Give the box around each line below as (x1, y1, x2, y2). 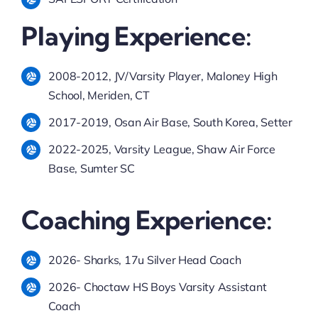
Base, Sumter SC (48, 161, 135, 176)
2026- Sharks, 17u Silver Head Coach (48, 252, 241, 267)
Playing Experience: (21, 19, 252, 52)
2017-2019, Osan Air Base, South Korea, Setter (48, 115, 292, 130)
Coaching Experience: (21, 203, 273, 236)
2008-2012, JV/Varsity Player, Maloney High (48, 68, 278, 83)
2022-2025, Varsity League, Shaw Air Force (48, 142, 275, 157)
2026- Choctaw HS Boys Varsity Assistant (48, 280, 267, 295)
